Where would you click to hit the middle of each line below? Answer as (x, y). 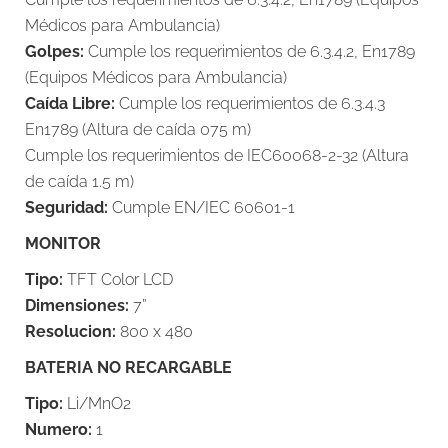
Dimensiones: (77, 305)
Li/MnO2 (97, 403)
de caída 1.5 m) (79, 181)
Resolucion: (70, 331)
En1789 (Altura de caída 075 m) (138, 129)
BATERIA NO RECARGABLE (128, 367)
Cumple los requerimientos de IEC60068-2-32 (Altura (217, 155)
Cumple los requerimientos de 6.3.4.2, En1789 (249, 51)
